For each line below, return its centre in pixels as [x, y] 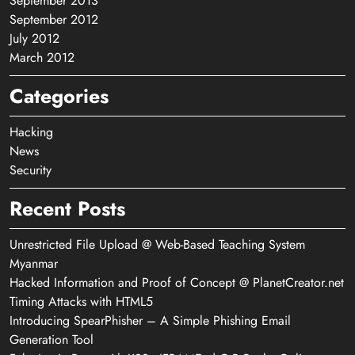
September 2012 [54, 19]
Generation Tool [52, 340]
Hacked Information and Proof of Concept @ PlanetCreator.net [177, 282]
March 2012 [42, 57]
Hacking [31, 132]
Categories [59, 96]
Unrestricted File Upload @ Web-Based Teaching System [157, 244]
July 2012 [34, 38]
